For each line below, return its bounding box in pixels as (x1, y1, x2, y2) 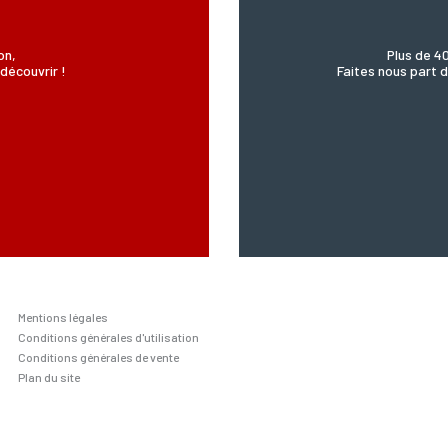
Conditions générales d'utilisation (17, 330, 199, 344)
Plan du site (17, 370, 80, 384)
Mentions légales (17, 310, 108, 324)
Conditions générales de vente (17, 350, 179, 364)
